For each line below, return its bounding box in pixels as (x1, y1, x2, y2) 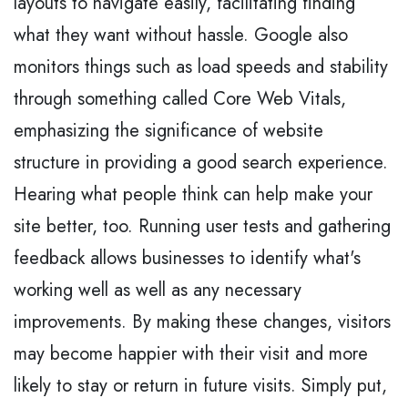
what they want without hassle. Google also (14, 21, 348, 48)
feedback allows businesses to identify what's (14, 244, 361, 271)
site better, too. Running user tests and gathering (14, 212, 391, 240)
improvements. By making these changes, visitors (14, 308, 391, 335)
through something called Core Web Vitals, (14, 85, 346, 112)
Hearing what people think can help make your (14, 180, 372, 208)
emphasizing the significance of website (14, 117, 323, 144)
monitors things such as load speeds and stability (14, 53, 388, 80)
